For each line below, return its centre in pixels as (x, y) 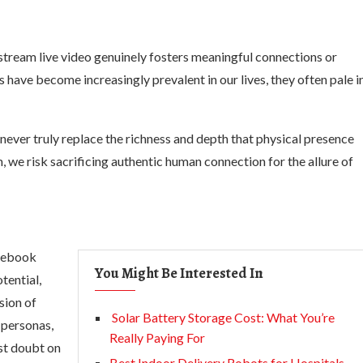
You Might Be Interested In (179, 273)
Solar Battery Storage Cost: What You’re (222, 317)
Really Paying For (157, 337)
